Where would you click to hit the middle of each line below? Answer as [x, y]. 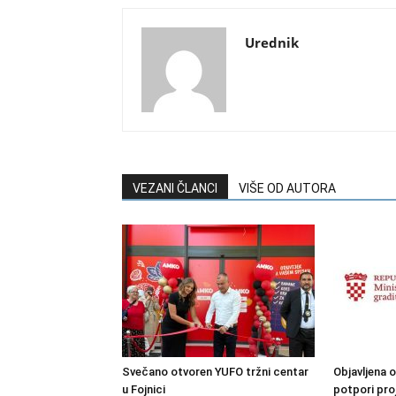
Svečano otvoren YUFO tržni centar [215, 372]
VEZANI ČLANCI [175, 188]
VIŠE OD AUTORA [287, 188]
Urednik [272, 42]
